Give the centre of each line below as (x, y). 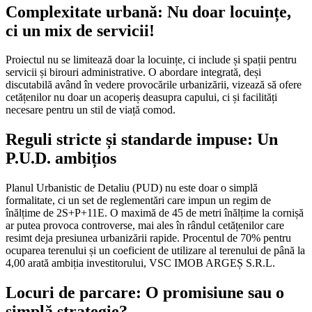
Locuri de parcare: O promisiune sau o (145, 293)
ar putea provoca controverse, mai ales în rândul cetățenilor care (145, 226)
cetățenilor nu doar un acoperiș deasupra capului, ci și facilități (141, 97)
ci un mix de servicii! (80, 30)
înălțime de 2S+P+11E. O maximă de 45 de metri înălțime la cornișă (155, 213)
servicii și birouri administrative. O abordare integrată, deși (133, 72)
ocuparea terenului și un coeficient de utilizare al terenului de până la (155, 251)
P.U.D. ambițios (61, 158)
